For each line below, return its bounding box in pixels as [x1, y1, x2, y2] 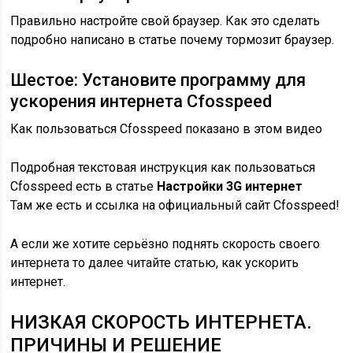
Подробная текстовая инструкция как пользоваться [10, 160, 316, 175]
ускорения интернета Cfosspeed [10, 91, 273, 111]
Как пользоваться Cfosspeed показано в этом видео [10, 121, 323, 136]
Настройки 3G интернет [157, 179, 303, 194]
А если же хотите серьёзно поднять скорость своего [10, 236, 321, 251]
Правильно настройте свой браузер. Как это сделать [10, 13, 321, 28]
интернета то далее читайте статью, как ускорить [10, 255, 299, 270]
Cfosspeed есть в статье [10, 179, 158, 194]
